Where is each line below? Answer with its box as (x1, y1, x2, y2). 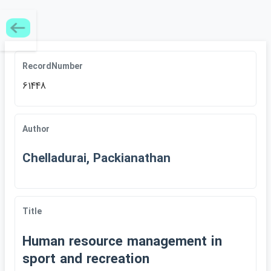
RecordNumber (22, 60, 83, 73)
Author (22, 123, 50, 136)
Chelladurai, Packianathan (22, 149, 171, 169)
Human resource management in (22, 232, 222, 253)
